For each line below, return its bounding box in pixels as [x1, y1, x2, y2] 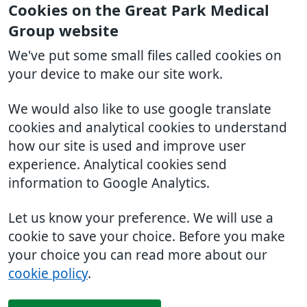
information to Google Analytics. [8, 177, 210, 190]
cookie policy [8, 267, 88, 280]
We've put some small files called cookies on [8, 49, 282, 62]
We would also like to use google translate [8, 103, 271, 116]
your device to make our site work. [8, 68, 223, 81]
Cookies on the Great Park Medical [8, 3, 269, 18]
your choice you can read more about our [8, 249, 267, 262]
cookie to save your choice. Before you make [8, 230, 285, 243]
